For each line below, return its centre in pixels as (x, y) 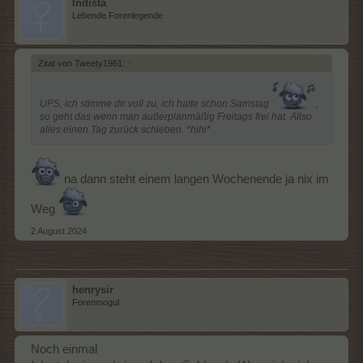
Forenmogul (96, 302)
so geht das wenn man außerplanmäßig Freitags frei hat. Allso (176, 116)
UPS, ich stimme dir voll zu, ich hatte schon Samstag (156, 103)
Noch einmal (64, 349)
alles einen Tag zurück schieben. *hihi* (125, 129)
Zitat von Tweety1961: (83, 63)
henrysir (93, 289)
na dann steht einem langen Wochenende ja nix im (195, 179)
